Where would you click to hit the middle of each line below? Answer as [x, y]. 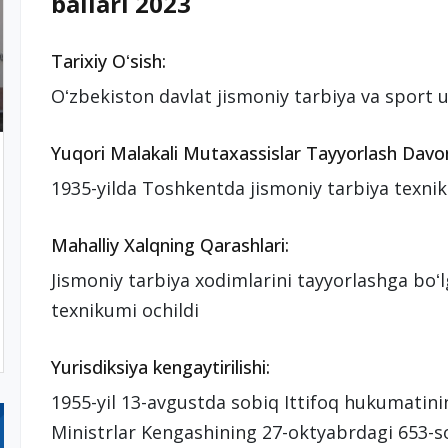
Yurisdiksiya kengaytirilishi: [160, 367]
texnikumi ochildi [124, 310]
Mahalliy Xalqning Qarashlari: [169, 245]
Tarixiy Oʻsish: [108, 61]
